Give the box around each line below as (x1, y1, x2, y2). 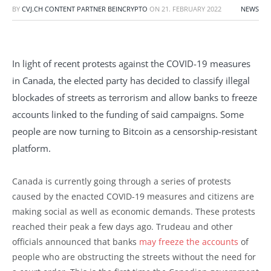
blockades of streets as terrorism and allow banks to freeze (12, 91, 257, 103)
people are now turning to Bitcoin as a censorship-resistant (12, 125, 257, 137)
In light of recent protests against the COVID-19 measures (12, 57, 250, 70)
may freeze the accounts (139, 235, 238, 247)
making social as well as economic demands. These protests (12, 205, 255, 217)
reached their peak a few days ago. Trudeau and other (12, 220, 233, 232)
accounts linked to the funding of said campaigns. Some (12, 108, 244, 120)
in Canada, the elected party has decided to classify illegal (12, 74, 250, 87)
